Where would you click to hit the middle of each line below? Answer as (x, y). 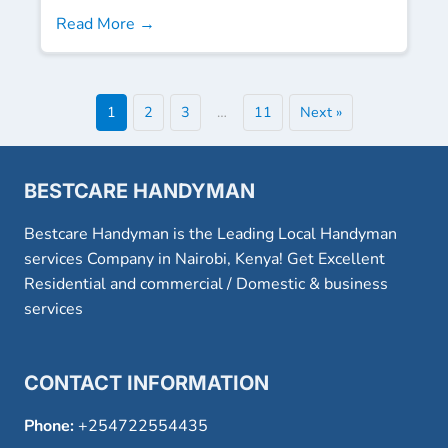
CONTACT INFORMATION (146, 382)
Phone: (49, 425)
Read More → (105, 23)
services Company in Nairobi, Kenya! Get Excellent (204, 258)
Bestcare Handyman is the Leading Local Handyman (210, 233)
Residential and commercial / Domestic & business (206, 283)
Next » (320, 111)
